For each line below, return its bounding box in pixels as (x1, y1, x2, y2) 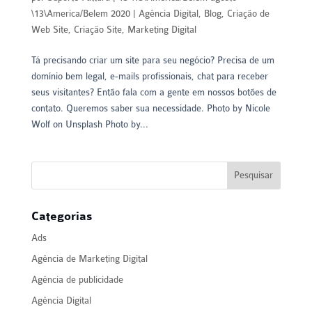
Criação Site (73, 24, 122, 35)
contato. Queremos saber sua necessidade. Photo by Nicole (31, 102, 270, 114)
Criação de (226, 8, 270, 19)
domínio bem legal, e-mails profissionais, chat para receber (31, 70, 268, 81)
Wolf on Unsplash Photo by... (31, 118, 148, 130)
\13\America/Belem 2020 (31, 8, 130, 19)
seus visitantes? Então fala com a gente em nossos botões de (31, 86, 276, 97)
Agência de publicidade (31, 274, 123, 285)
